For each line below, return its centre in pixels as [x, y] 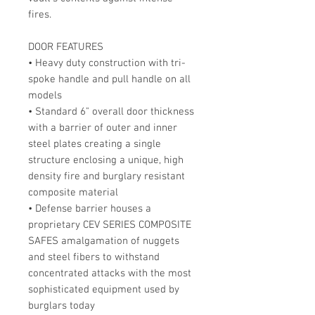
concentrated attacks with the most [110, 273]
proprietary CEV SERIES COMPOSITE [110, 225]
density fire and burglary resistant [107, 176]
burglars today [62, 306]
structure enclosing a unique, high [106, 160]
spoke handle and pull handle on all [109, 79]
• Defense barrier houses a [90, 208]
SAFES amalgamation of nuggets [104, 241]
